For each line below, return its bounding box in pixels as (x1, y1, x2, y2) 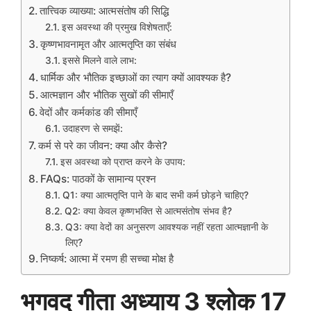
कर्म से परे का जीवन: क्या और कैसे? (38, 139, 168, 153)
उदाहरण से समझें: (62, 123, 123, 135)
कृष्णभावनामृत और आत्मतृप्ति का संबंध (40, 37, 177, 51)
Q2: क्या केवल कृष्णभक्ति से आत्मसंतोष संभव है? (64, 205, 232, 217)
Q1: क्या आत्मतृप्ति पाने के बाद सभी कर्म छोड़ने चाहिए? (62, 190, 249, 201)
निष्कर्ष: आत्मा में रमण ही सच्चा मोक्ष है (40, 252, 174, 266)
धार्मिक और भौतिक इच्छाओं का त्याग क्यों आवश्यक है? (40, 71, 232, 85)
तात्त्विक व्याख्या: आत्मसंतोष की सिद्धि (40, 4, 169, 18)
